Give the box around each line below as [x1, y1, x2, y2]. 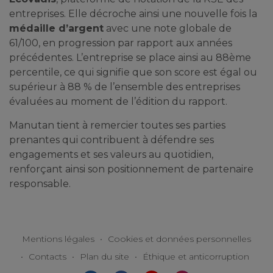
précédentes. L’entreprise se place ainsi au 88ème [9, 52, 251, 63]
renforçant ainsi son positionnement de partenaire [9, 163, 253, 175]
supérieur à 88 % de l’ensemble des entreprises [9, 81, 240, 93]
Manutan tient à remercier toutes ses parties [9, 119, 225, 131]
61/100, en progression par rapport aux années [9, 37, 232, 49]
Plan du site [80, 251, 129, 262]
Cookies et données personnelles [108, 233, 251, 244]
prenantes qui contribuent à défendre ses [9, 134, 214, 146]
